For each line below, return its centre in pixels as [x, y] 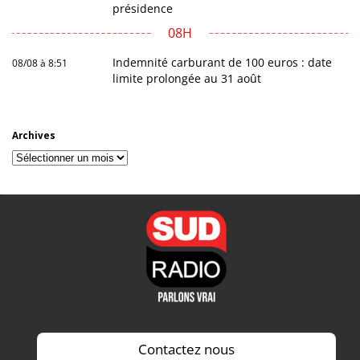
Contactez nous [186, 349]
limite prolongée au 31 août [187, 78]
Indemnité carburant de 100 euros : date [223, 62]
